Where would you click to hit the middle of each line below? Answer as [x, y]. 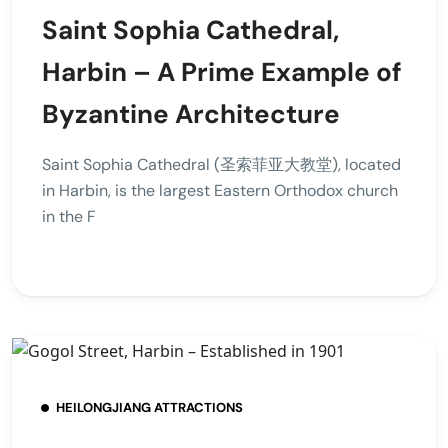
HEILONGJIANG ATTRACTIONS [149, 407]
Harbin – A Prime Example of [222, 72]
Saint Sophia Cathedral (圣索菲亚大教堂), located [221, 164]
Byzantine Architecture [191, 114]
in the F [69, 216]
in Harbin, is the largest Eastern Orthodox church [220, 190]
